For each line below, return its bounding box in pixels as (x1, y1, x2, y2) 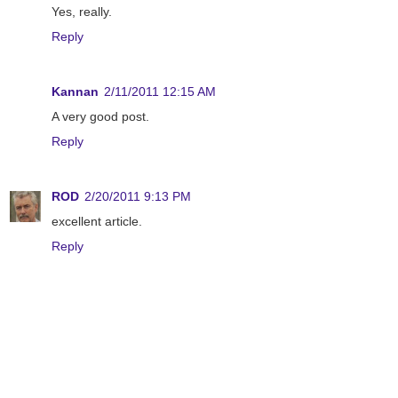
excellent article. (52, 214, 142, 229)
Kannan (52, 84, 99, 99)
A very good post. (52, 109, 149, 124)
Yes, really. (52, 4, 112, 20)
